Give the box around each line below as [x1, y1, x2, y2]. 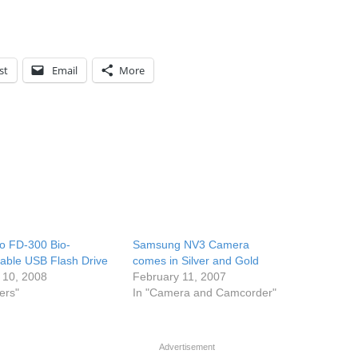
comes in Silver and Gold [133, 254, 260, 267]
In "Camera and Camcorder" [133, 286, 277, 299]
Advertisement [159, 342, 215, 352]
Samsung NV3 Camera [133, 238, 250, 251]
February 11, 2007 [133, 270, 227, 283]
